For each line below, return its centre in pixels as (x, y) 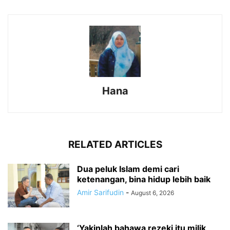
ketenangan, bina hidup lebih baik (144, 179)
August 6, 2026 (152, 193)
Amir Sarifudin (100, 193)
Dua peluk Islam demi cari (128, 169)
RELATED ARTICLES (115, 145)
